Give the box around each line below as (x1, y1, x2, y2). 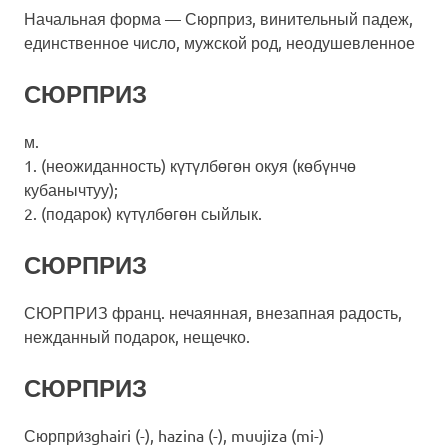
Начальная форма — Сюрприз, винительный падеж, (24, 8, 413, 28)
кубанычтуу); (24, 179, 118, 199)
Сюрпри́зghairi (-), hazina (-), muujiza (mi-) (24, 425, 324, 445)
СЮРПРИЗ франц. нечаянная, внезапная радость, (24, 302, 402, 322)
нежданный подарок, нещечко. (24, 326, 250, 346)
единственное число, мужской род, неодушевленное (24, 32, 415, 52)
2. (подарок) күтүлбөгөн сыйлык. (24, 203, 262, 223)
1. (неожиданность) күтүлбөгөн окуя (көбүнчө (24, 155, 356, 175)
